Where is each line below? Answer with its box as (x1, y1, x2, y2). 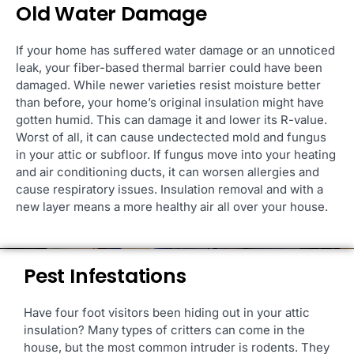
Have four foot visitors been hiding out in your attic (24, 305, 310, 320)
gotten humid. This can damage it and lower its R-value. (16, 112, 327, 127)
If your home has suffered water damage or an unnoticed (16, 43, 335, 58)
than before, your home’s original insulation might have (16, 95, 324, 110)
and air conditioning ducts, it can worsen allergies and (16, 164, 319, 179)
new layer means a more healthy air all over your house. (16, 199, 328, 214)
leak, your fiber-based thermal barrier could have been (16, 60, 322, 75)
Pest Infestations (24, 262, 186, 290)
